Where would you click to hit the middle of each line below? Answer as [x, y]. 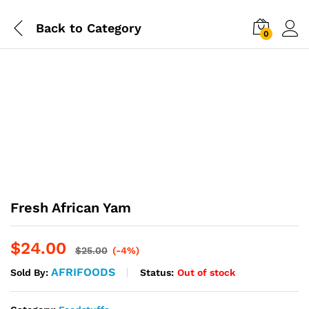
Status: [157, 272]
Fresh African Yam [71, 208]
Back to [59, 28]
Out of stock [206, 272]
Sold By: [31, 272]
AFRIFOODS [83, 272]
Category [112, 28]
